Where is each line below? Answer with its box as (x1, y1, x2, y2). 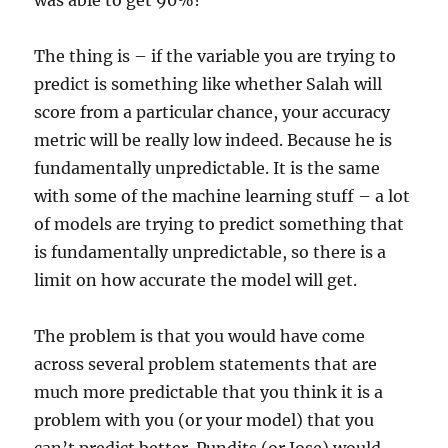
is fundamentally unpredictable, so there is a (34, 242, 387, 263)
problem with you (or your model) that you (34, 410, 375, 431)
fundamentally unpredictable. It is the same (34, 158, 381, 179)
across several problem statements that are (34, 354, 378, 375)
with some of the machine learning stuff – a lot (34, 186, 411, 207)
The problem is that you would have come (34, 326, 366, 347)
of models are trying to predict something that (34, 214, 405, 235)
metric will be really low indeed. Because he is (34, 130, 393, 151)
